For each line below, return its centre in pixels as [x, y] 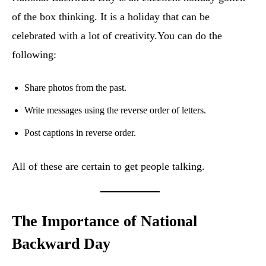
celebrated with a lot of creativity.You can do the [117, 36]
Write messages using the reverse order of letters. [115, 110]
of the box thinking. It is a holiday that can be [111, 17]
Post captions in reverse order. [80, 133]
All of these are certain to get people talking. [108, 167]
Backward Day [61, 244]
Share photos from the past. [75, 88]
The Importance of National [104, 221]
